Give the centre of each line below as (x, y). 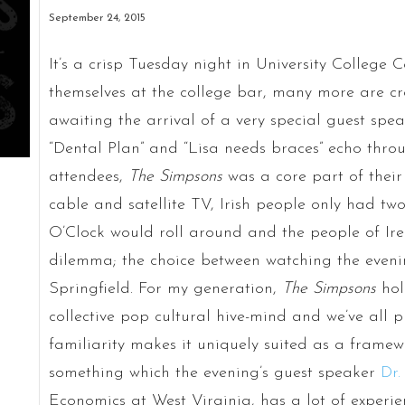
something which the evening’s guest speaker (214, 372)
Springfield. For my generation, (165, 288)
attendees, (88, 176)
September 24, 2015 (97, 18)
